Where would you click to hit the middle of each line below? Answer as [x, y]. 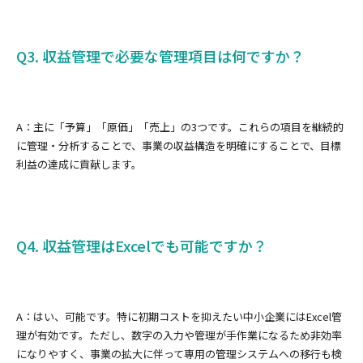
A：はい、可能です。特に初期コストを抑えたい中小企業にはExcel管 [179, 316]
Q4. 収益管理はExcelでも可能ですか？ [142, 245]
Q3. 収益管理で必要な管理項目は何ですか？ [160, 56]
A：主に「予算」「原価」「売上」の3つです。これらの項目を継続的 [180, 126]
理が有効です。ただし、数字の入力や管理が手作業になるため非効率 [179, 335]
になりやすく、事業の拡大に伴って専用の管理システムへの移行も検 [179, 353]
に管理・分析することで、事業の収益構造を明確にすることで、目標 [179, 145]
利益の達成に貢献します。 [79, 164]
